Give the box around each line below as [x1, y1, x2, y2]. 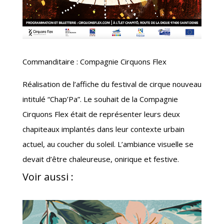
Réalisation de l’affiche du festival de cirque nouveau [22, 78, 201, 89]
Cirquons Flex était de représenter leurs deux [22, 108, 180, 119]
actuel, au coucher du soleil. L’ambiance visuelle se [22, 138, 193, 149]
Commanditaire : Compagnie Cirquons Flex [22, 56, 166, 66]
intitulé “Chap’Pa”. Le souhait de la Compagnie [22, 93, 178, 104]
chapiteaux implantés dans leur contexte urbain [22, 123, 184, 134]
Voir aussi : [22, 169, 73, 183]
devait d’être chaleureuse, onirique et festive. [22, 153, 179, 164]
